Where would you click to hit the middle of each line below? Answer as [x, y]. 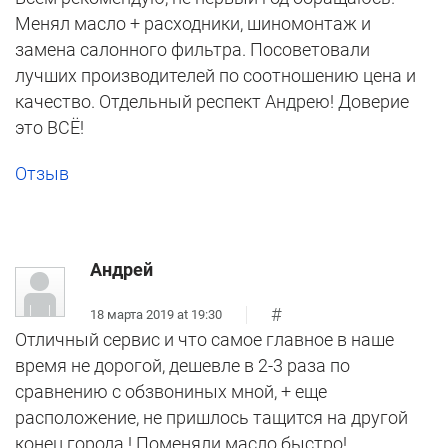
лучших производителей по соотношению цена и [215, 76]
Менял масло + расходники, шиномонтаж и [193, 24]
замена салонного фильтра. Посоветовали [192, 50]
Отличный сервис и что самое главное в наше [204, 340]
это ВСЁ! [49, 128]
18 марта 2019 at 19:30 [156, 314]
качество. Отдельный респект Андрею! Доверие [212, 102]
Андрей [121, 270]
